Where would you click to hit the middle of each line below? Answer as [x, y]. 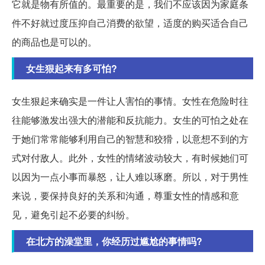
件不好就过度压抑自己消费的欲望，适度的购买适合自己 [130, 22]
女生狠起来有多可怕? [72, 68]
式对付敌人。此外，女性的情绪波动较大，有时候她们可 [130, 157]
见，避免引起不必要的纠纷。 [73, 214]
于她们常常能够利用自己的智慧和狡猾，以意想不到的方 [130, 138]
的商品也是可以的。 [54, 41]
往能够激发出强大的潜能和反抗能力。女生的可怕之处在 [130, 119]
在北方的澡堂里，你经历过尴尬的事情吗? [114, 241]
